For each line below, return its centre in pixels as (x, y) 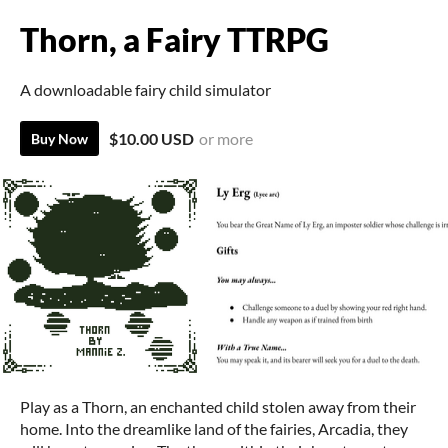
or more (226, 138)
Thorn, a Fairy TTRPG (174, 39)
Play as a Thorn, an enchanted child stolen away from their (218, 406)
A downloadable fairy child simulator (145, 89)
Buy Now (59, 138)
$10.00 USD (151, 138)
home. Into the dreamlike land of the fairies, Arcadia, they (214, 428)
